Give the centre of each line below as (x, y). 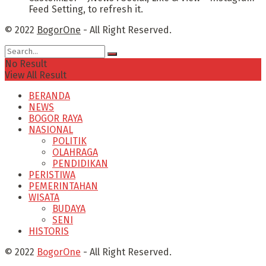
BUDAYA (69, 208)
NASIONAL (51, 129)
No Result (26, 64)
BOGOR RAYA (56, 118)
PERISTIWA (52, 175)
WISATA (44, 197)
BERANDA (49, 96)
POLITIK (69, 141)
